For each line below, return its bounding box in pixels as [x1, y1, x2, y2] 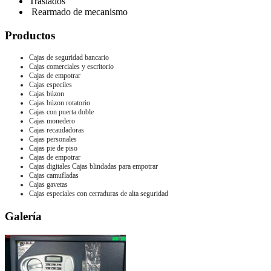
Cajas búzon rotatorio [29, 99, 90, 108]
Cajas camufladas [29, 171, 79, 180]
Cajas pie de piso [29, 144, 77, 153]
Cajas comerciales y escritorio [29, 62, 114, 71]
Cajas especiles [29, 80, 74, 90]
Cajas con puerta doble [29, 108, 94, 117]
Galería [5, 209, 42, 223]
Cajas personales [29, 135, 77, 144]
